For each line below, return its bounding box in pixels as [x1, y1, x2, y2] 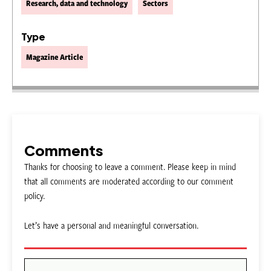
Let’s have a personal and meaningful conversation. [24, 218, 198, 231]
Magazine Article [26, 51, 83, 62]
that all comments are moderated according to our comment [24, 174, 233, 187]
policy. [24, 189, 45, 201]
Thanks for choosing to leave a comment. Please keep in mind [24, 160, 236, 172]
